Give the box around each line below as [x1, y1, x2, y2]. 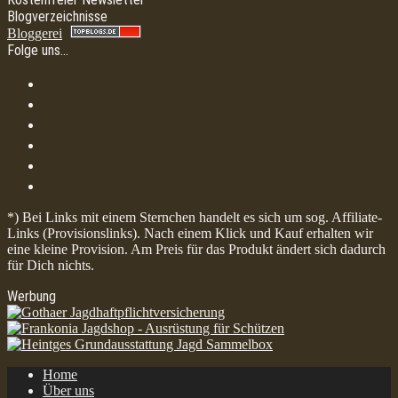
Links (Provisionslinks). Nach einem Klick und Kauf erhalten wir [7, 226, 373, 241]
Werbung [7, 288, 56, 305]
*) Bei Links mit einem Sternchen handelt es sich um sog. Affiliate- [7, 210, 382, 225]
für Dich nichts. [7, 258, 94, 273]
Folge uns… [7, 42, 68, 59]
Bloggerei [7, 26, 62, 41]
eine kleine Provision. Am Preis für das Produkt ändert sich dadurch [7, 242, 386, 257]
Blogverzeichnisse [7, 8, 107, 25]
